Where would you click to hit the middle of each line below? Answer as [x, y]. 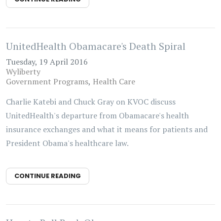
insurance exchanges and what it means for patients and [107, 129]
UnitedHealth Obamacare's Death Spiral [96, 46]
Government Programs [47, 81]
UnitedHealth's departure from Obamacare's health [97, 115]
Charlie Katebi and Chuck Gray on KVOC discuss [91, 102]
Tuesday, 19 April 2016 [47, 62]
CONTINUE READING [48, 176]
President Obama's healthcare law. [68, 143]
